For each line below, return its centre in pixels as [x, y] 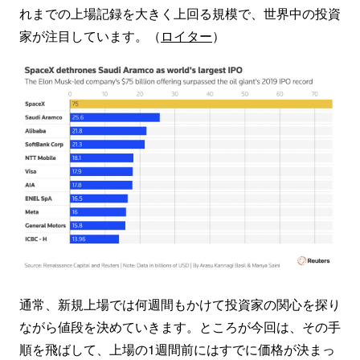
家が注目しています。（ [90, 36]
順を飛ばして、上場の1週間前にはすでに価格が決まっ [177, 349]
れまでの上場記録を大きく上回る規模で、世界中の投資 [180, 13]
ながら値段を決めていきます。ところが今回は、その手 [180, 326]
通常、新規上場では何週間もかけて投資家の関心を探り [180, 304]
